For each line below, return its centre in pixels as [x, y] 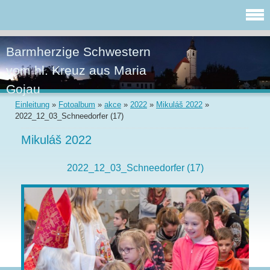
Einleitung [32, 105]
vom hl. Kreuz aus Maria [76, 70]
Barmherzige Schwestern [78, 52]
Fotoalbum [77, 105]
